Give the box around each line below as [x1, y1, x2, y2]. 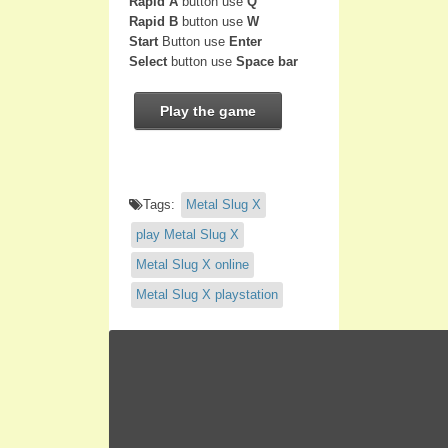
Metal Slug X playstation [136, 286, 278, 302]
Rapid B [129, 13, 178, 29]
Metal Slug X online [136, 256, 249, 272]
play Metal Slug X [136, 226, 239, 242]
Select [129, 53, 167, 69]
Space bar [236, 53, 298, 69]
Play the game [160, 102, 256, 119]
